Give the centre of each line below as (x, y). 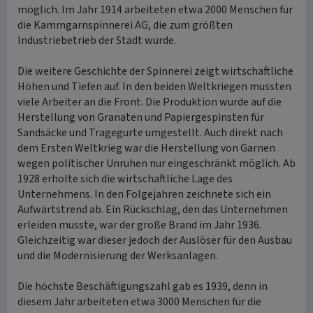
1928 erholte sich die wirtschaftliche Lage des (125, 179)
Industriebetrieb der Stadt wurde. (97, 41)
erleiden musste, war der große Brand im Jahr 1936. (139, 225)
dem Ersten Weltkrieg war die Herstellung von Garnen (146, 148)
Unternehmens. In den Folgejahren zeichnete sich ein (144, 194)
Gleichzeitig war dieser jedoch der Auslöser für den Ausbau (155, 240)
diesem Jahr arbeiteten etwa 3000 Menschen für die (139, 302)
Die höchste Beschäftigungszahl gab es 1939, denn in (143, 286)
